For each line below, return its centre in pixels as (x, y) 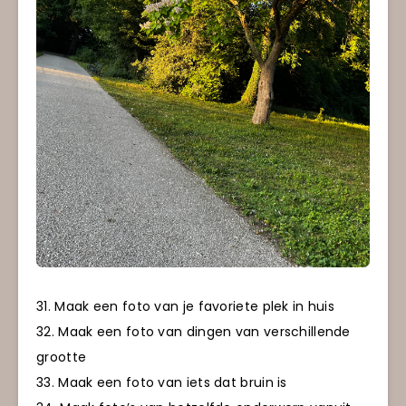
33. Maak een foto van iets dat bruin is (162, 383)
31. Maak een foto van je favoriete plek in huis (186, 307)
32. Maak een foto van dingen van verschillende (193, 332)
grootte (62, 358)
